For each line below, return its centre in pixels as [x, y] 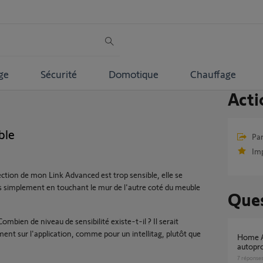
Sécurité [58, 74]
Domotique [133, 74]
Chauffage [213, 74]
